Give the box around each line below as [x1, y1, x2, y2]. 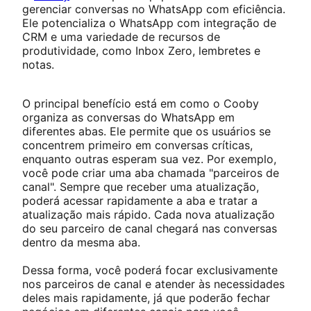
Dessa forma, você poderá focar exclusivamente [22, 262, 278, 277]
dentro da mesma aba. [22, 235, 140, 249]
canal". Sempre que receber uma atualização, [22, 179, 259, 194]
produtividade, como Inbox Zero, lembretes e [22, 43, 260, 58]
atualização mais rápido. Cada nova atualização [22, 207, 275, 221]
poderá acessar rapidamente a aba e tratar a [22, 193, 258, 208]
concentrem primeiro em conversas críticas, [22, 137, 253, 152]
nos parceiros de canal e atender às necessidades [22, 276, 285, 291]
